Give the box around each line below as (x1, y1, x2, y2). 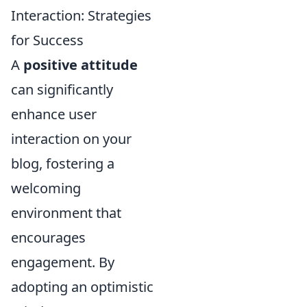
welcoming (11, 179, 81, 198)
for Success (11, 31, 84, 50)
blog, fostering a (11, 154, 114, 173)
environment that (11, 204, 121, 223)
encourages (11, 228, 86, 247)
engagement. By (11, 253, 114, 272)
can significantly (11, 80, 113, 99)
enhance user (11, 105, 97, 124)
